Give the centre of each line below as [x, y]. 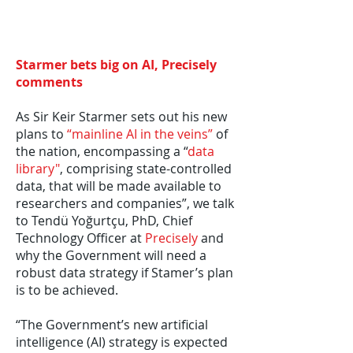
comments [49, 82]
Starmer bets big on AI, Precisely [116, 65]
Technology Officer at [80, 238]
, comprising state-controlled [146, 169]
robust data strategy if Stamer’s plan [124, 273]
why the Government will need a [111, 255]
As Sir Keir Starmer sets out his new [121, 117]
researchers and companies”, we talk [125, 203]
